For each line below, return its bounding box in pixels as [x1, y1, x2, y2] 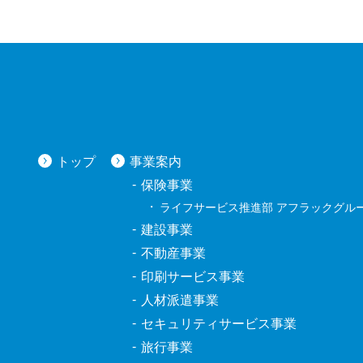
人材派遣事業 [140, 293, 219, 307]
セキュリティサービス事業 [140, 317, 297, 331]
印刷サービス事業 [140, 270, 245, 284]
